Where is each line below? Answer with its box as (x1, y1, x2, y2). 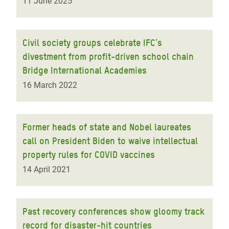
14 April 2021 (22, 165, 71, 174)
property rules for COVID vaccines (22, 149, 155, 160)
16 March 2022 (22, 80, 77, 90)
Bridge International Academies (22, 65, 147, 76)
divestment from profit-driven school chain (22, 51, 194, 62)
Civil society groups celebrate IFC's (22, 37, 162, 48)
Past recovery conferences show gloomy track (22, 206, 204, 217)
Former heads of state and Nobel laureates (22, 122, 191, 132)
